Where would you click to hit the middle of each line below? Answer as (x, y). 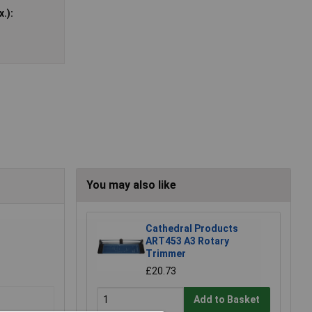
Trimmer (166, 253)
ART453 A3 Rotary (187, 241)
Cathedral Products (192, 228)
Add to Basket (227, 300)
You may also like (131, 185)
